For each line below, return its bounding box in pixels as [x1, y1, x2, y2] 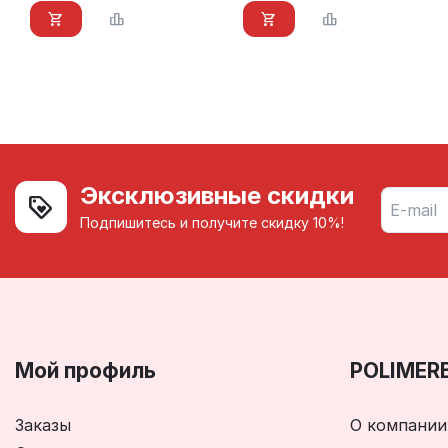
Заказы [15, 414, 71, 435]
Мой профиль [15, 357, 156, 383]
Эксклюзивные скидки [80, 180, 354, 210]
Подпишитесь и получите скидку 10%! [80, 213, 344, 231]
